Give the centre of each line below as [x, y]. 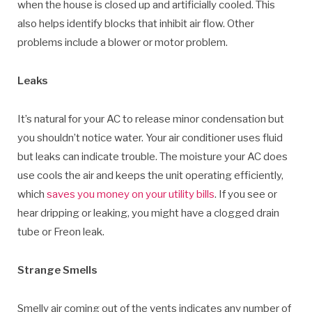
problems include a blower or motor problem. [123, 43]
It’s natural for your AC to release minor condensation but [151, 119]
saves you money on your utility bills [131, 195]
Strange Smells [57, 270]
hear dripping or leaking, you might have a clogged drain [148, 213]
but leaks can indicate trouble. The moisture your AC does [153, 157]
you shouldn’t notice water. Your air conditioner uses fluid [150, 138]
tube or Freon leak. [61, 232]
